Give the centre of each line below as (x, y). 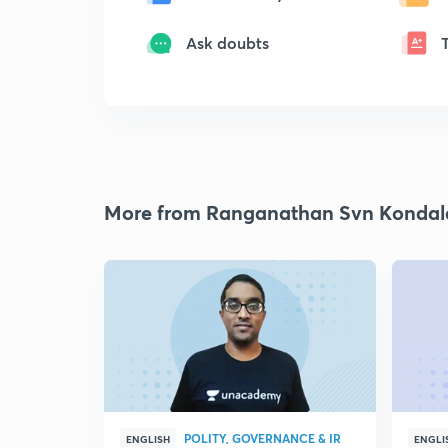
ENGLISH (148, 439)
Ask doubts (227, 42)
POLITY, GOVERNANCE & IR (262, 438)
